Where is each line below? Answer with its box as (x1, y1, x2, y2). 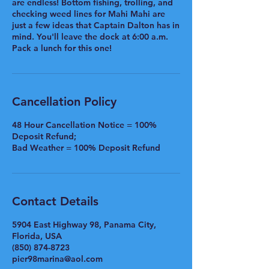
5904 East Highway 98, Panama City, (12, 219, 156, 230)
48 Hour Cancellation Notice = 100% (12, 119, 157, 130)
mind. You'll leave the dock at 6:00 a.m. (12, 31, 168, 42)
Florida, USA (12, 231, 62, 241)
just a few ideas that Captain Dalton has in (12, 20, 180, 31)
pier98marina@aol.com (12, 253, 103, 264)
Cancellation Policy (12, 94, 116, 109)
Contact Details (12, 194, 98, 208)
